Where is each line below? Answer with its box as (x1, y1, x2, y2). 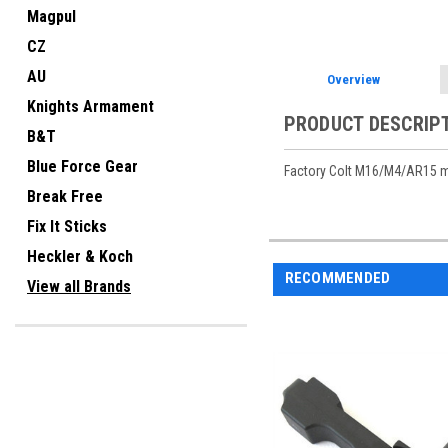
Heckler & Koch (27, 247, 133, 266)
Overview (326, 72, 380, 88)
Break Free (27, 187, 103, 206)
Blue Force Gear (27, 157, 138, 176)
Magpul (27, 7, 76, 26)
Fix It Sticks (27, 217, 107, 236)
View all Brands (27, 277, 131, 296)
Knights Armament (27, 97, 154, 116)
